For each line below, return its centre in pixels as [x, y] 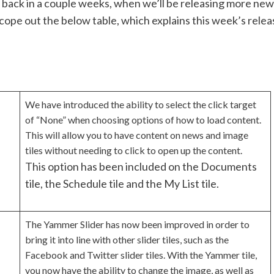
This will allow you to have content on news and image [137, 135]
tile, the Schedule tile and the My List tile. [122, 184]
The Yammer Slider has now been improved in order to [137, 224]
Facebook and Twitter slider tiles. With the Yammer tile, [141, 255]
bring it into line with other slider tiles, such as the [127, 240]
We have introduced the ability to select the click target [141, 105]
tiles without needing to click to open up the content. [134, 150]
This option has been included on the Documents [141, 167]
